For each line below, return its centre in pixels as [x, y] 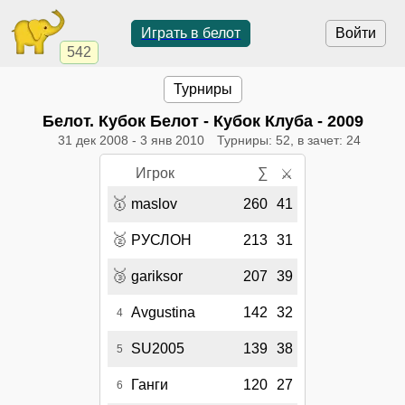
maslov [154, 204]
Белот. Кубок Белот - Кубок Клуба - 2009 [202, 121]
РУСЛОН [161, 240]
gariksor [157, 277]
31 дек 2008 [93, 140]
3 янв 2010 [172, 140]
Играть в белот [191, 33]
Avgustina [163, 313]
